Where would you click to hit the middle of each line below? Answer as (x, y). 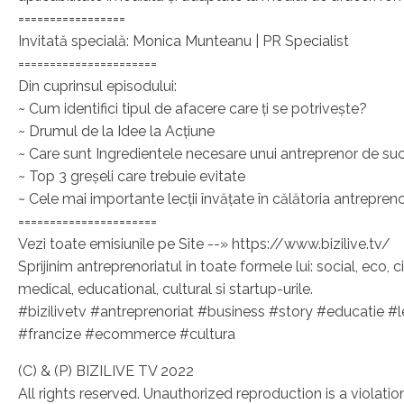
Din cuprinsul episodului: (97, 86)
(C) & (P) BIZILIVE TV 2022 (106, 371)
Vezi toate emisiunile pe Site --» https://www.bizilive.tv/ (204, 243)
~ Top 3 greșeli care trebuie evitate (132, 176)
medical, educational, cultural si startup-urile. (165, 289)
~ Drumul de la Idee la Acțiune (116, 131)
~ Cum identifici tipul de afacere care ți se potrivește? (193, 108)
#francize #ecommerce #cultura (127, 334)
